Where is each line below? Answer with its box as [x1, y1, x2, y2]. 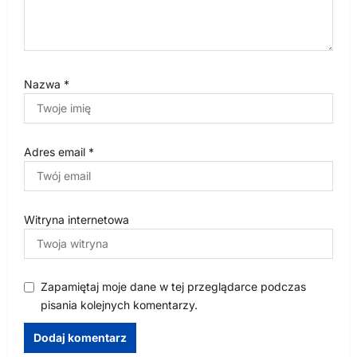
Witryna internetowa [24, 212, 129, 226]
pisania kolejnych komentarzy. [41, 297, 198, 312]
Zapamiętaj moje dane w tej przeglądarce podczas [41, 279, 306, 293]
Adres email [24, 144, 88, 159]
